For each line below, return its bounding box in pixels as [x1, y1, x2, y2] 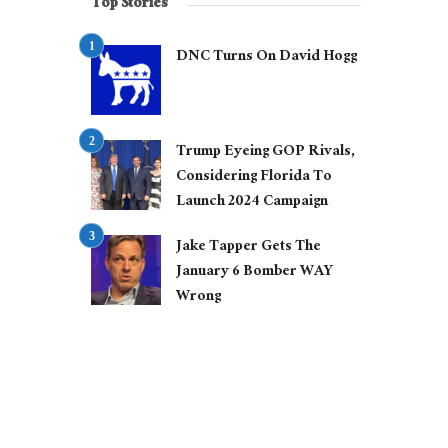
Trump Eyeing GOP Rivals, [176, 138, 355, 168]
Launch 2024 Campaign [176, 188, 328, 218]
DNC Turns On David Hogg [176, 43, 357, 73]
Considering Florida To [176, 163, 332, 193]
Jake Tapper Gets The [176, 233, 321, 263]
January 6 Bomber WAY [176, 258, 333, 288]
